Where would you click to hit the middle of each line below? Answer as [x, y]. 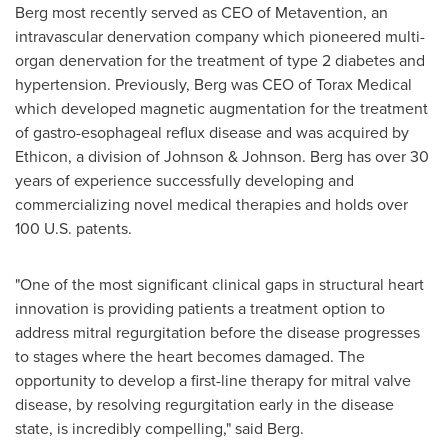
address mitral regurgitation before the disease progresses [217, 332]
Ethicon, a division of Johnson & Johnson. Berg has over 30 [222, 156]
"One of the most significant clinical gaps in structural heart [219, 284]
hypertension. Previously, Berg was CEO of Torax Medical [213, 84]
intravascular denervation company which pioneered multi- [220, 36]
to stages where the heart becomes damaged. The [190, 356]
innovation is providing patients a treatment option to [200, 308]
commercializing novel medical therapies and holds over [211, 204]
